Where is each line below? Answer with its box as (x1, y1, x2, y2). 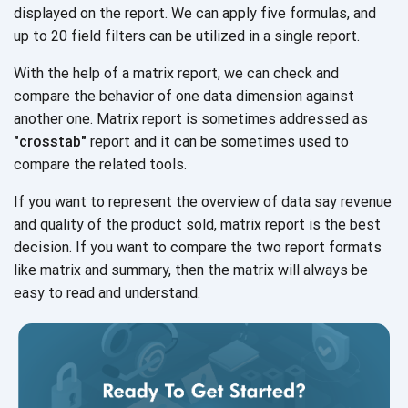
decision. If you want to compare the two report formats (14, 239, 382, 257)
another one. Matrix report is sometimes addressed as (14, 110, 368, 128)
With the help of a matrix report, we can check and (14, 65, 339, 83)
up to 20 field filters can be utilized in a (14, 27, 274, 46)
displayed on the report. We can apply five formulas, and (14, 5, 376, 23)
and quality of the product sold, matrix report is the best (14, 216, 381, 234)
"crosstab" (14, 133, 87, 151)
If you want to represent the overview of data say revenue (14, 193, 392, 211)
